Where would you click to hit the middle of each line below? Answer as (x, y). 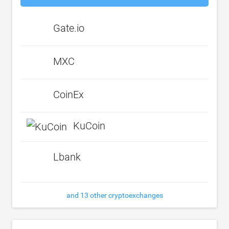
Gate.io (69, 28)
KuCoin (89, 126)
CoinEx (68, 95)
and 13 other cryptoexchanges (114, 195)
